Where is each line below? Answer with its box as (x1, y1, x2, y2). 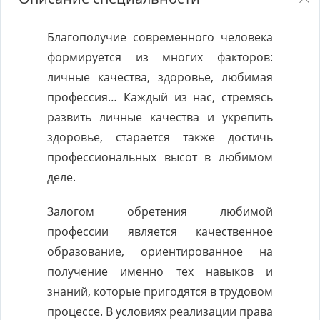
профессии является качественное (47, 224, 273, 239)
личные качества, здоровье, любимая (47, 69, 273, 85)
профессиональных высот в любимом (47, 149, 273, 165)
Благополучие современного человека (47, 29, 273, 45)
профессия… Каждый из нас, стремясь (47, 89, 273, 105)
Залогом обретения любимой (47, 204, 273, 219)
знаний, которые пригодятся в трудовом (47, 284, 273, 299)
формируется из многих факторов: (47, 49, 273, 65)
